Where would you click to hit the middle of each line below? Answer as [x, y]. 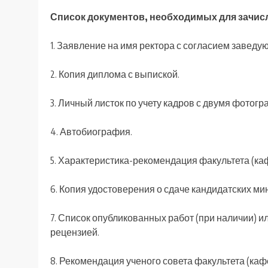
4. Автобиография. [91, 132]
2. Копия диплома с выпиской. [115, 74]
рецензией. [75, 232]
